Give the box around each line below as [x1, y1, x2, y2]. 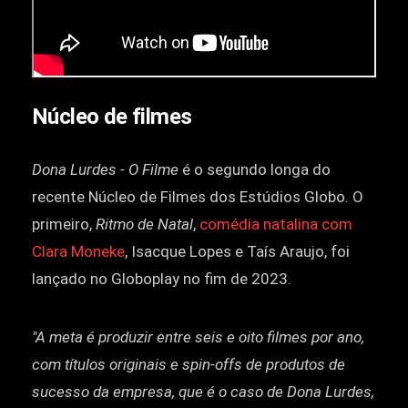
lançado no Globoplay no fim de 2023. [32, 269, 291, 288]
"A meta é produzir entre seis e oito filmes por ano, [32, 327, 364, 346]
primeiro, [32, 214, 96, 233]
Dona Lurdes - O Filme [32, 159, 178, 178]
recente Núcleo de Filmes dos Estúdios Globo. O [32, 187, 363, 206]
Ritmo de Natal [96, 214, 193, 233]
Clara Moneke [32, 241, 125, 260]
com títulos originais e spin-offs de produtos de [32, 354, 345, 373]
